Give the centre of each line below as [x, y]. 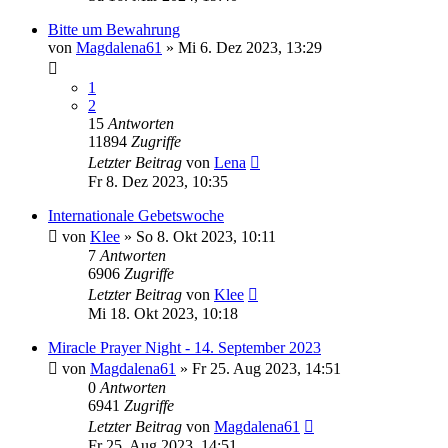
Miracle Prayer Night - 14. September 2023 [184, 348]
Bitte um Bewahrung [114, 30]
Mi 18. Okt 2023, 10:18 [163, 314]
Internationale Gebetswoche [136, 216]
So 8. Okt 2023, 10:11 [206, 237]
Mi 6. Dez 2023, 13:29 [250, 48]
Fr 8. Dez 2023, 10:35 [158, 182]
